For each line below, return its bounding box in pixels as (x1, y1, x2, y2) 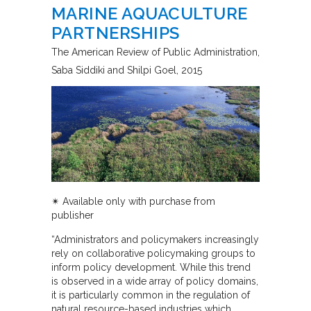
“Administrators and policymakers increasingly (51, 233, 259, 245)
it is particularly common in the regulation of (51, 289, 250, 301)
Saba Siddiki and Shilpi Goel (51, 65, 176, 76)
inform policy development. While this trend (51, 261, 251, 273)
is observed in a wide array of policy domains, (51, 275, 258, 287)
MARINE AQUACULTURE (51, 3, 248, 24)
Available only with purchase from (60, 195, 215, 207)
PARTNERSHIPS (51, 23, 180, 44)
